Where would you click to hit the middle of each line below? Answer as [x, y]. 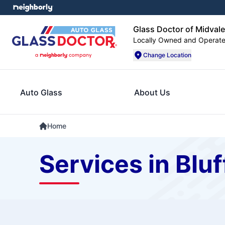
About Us [152, 92]
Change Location [167, 55]
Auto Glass [41, 92]
